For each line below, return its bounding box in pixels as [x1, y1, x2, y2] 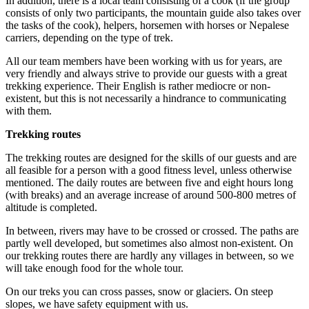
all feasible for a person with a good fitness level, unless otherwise [6, 164, 292, 177]
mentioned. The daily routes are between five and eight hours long [6, 177, 293, 189]
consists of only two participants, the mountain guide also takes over [6, 7, 301, 19]
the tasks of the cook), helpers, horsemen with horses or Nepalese [6, 19, 289, 32]
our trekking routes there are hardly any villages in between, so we [6, 250, 294, 262]
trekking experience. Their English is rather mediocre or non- [6, 80, 270, 92]
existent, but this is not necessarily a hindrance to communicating [6, 92, 286, 105]
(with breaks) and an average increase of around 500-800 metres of [6, 189, 296, 201]
